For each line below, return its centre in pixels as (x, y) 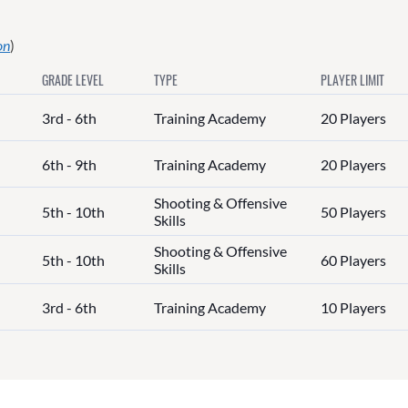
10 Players (353, 307)
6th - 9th (69, 164)
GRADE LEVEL (72, 80)
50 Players (353, 211)
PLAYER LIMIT (352, 80)
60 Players (353, 260)
